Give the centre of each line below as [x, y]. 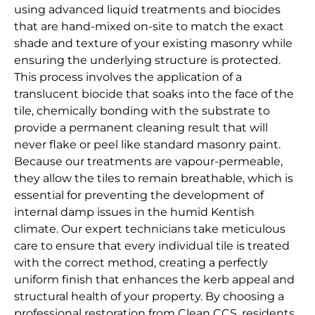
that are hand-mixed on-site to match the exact [149, 27]
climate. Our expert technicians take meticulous [150, 229]
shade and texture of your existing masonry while [153, 44]
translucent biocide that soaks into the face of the [154, 94]
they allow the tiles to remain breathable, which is [154, 179]
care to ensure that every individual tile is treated [152, 246]
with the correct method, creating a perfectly [141, 263]
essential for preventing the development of [139, 195]
